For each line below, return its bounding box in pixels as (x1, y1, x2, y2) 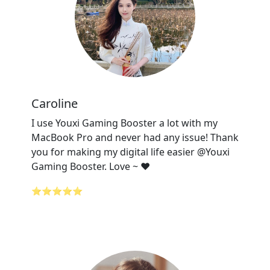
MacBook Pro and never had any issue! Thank (31, 131, 239, 144)
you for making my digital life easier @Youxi (31, 145, 230, 159)
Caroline (31, 95, 78, 111)
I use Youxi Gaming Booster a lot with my (31, 116, 218, 130)
